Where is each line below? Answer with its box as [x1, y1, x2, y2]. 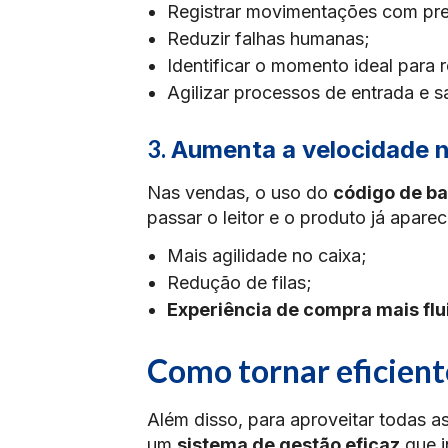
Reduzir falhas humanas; [167, 28, 370, 49]
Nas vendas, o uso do [147, 182, 333, 203]
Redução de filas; [167, 272, 312, 293]
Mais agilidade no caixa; [167, 245, 367, 266]
